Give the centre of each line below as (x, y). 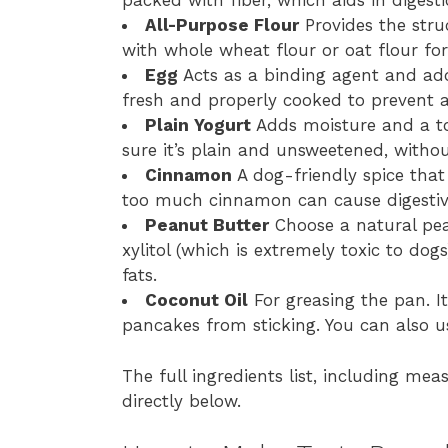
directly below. (181, 400)
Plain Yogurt (198, 125)
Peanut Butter (207, 225)
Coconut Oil (196, 300)
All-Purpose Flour (222, 25)
